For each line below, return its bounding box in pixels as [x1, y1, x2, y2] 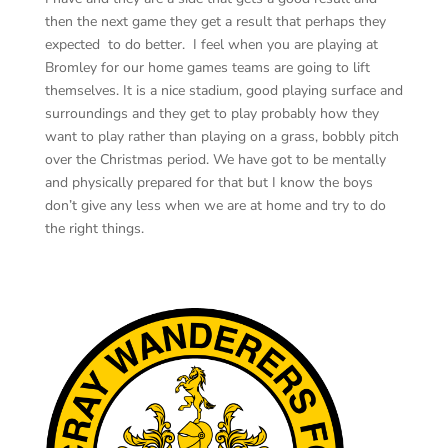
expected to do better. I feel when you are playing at [44, 34, 378, 54]
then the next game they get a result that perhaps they [44, 11, 386, 31]
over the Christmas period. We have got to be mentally [44, 149, 386, 169]
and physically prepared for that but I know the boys [44, 172, 373, 192]
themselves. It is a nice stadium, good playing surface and [44, 80, 403, 100]
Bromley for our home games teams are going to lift [44, 57, 370, 77]
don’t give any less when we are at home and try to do [44, 195, 386, 215]
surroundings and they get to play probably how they [44, 103, 379, 123]
